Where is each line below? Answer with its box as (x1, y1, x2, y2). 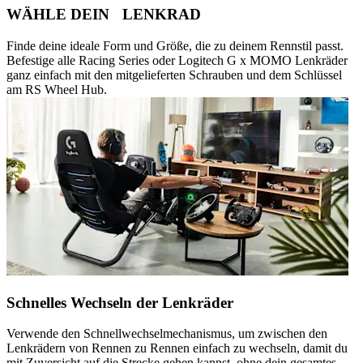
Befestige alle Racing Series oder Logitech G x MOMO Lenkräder (6, 53, 348, 67)
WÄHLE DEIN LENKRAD (6, 6, 201, 23)
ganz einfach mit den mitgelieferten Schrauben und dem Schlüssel (6, 67, 342, 82)
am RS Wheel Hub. (6, 82, 107, 96)
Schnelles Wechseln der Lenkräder (6, 293, 233, 311)
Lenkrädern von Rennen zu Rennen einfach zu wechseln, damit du (6, 341, 348, 356)
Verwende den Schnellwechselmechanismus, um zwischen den (6, 327, 327, 341)
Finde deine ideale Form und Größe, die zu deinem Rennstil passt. (6, 38, 344, 53)
